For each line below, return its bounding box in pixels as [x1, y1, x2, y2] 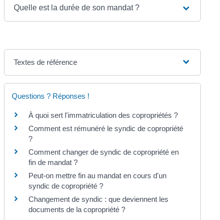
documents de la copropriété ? [28, 205, 126, 214]
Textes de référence [14, 57, 78, 66]
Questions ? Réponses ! [12, 91, 90, 100]
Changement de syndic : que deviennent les [28, 194, 169, 203]
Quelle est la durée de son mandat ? [14, 3, 140, 12]
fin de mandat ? [28, 158, 78, 166]
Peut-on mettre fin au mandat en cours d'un [28, 171, 167, 180]
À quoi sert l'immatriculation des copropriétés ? [28, 110, 178, 119]
